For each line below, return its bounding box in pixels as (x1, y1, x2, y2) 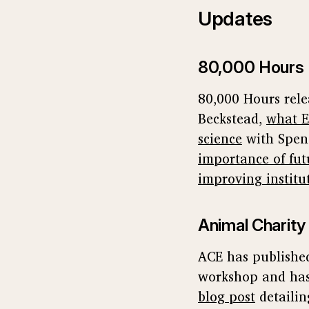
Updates (198, 7, 273, 30)
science (198, 128, 242, 149)
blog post (198, 286, 255, 307)
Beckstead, (198, 108, 266, 129)
